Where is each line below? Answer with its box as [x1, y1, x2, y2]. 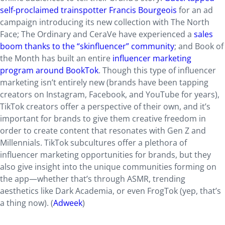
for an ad [177, 5, 213, 16]
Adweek [53, 197, 82, 208]
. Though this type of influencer [98, 65, 216, 76]
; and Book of [174, 41, 223, 52]
